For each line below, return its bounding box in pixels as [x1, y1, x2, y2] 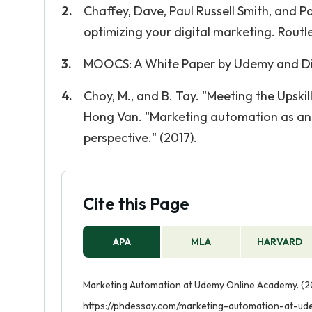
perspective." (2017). [84, 130, 197, 146]
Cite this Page [83, 193, 189, 214]
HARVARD [257, 235, 303, 248]
